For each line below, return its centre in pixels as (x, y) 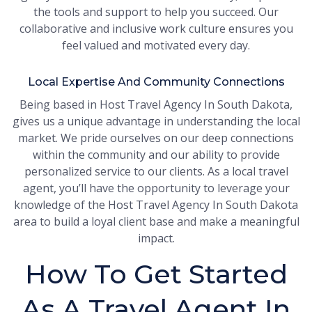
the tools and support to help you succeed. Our (156, 12)
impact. (156, 239)
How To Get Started (156, 274)
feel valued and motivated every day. (156, 46)
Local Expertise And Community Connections (156, 82)
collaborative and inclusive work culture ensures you (156, 29)
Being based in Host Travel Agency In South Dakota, (156, 105)
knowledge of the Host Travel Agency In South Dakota (156, 205)
